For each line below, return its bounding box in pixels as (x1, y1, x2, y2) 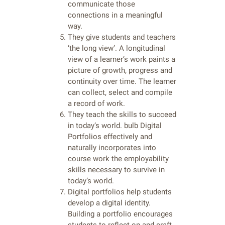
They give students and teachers (68, 33, 176, 42)
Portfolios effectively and (68, 132, 152, 142)
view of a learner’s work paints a (68, 55, 175, 64)
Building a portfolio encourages (68, 209, 173, 219)
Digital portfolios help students (68, 187, 172, 197)
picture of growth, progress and (68, 66, 172, 75)
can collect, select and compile (68, 88, 172, 97)
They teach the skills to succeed (68, 110, 176, 120)
